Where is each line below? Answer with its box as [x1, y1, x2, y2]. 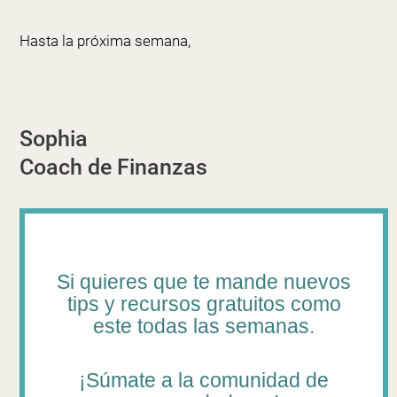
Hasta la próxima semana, [19, 32, 191, 51]
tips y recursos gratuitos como [66, 292, 341, 315]
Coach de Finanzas [19, 153, 207, 180]
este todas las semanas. [93, 314, 315, 338]
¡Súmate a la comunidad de [79, 368, 329, 392]
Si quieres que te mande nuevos [57, 269, 351, 293]
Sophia [19, 125, 88, 152]
